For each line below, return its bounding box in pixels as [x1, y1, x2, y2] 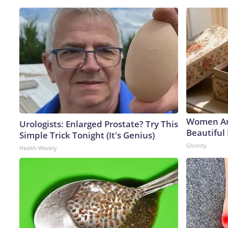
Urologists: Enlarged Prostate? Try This [19, 118, 178, 130]
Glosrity [186, 141, 207, 149]
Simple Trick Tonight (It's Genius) [19, 129, 155, 141]
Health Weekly [19, 144, 57, 152]
